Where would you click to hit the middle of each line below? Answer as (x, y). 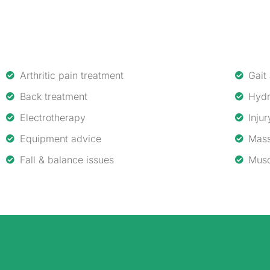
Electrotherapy (52, 117)
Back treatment (53, 96)
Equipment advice (60, 138)
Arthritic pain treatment (71, 75)
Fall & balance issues (67, 159)
